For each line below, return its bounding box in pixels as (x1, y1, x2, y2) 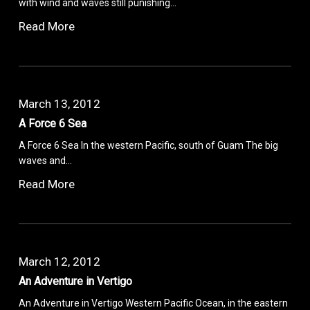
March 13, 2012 (19, 96, 101, 111)
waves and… (19, 154, 73, 166)
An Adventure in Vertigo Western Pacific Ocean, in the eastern (19, 297, 289, 309)
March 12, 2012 (19, 254, 101, 268)
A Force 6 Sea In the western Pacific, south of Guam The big (19, 139, 279, 151)
